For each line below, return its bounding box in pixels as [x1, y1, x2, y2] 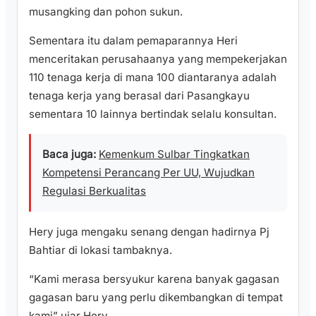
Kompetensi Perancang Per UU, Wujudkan [42, 166, 255, 180]
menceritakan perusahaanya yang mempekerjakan [29, 52, 287, 66]
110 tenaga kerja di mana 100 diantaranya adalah [29, 71, 276, 85]
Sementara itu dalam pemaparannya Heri [29, 34, 238, 48]
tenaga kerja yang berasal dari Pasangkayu [29, 89, 250, 103]
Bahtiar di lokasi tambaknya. [29, 243, 172, 257]
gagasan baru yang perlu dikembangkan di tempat [29, 290, 283, 304]
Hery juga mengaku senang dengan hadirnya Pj [29, 224, 269, 238]
